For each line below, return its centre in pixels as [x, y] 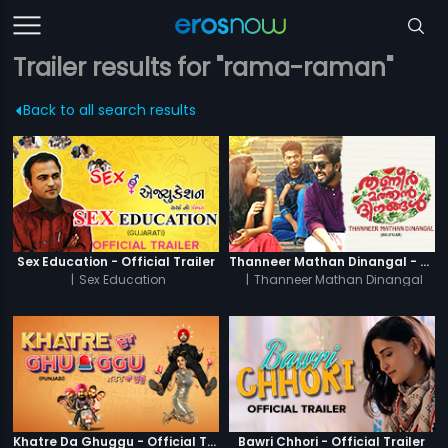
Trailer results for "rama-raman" [203, 67]
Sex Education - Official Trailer [116, 261]
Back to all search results [110, 110]
